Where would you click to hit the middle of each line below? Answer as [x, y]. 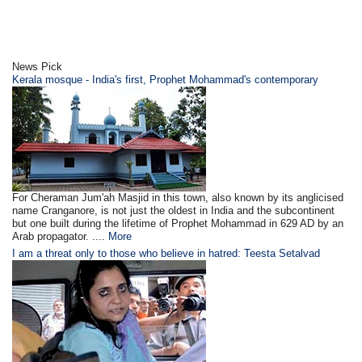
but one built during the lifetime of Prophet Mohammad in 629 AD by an [178, 224]
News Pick [38, 67]
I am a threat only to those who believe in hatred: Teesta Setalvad [166, 254]
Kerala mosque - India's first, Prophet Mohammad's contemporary [166, 80]
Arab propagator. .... [59, 237]
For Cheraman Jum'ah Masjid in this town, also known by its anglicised [178, 198]
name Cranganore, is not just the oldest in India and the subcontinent [174, 211]
